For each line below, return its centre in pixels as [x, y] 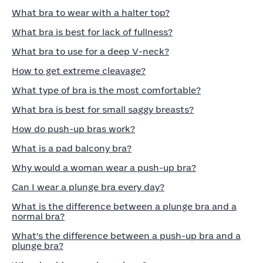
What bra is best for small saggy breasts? [103, 110]
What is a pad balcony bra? [72, 149]
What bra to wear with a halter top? [91, 13]
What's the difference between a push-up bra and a [126, 236]
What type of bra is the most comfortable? [106, 91]
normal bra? [38, 217]
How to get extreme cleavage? [79, 71]
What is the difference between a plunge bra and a [124, 207]
